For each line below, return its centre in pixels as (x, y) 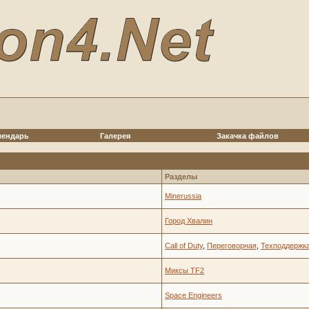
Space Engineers (193, 295)
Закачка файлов (247, 136)
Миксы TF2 (185, 270)
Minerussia (183, 196)
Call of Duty (184, 246)
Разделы (181, 177)
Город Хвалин (189, 221)
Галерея (115, 136)
